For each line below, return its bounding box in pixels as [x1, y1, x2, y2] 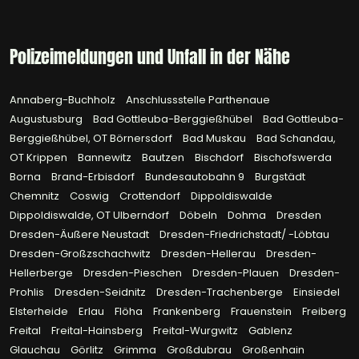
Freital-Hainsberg [51, 323, 145, 339]
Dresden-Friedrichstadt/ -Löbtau [159, 227, 329, 243]
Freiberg [302, 304, 346, 320]
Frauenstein [231, 304, 294, 320]
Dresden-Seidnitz [54, 284, 148, 301]
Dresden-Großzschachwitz [10, 246, 153, 262]
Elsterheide [10, 304, 71, 320]
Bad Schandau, [256, 131, 336, 147]
